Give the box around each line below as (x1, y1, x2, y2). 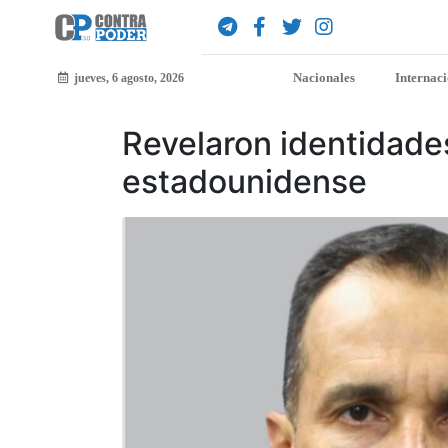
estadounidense (122, 162, 367, 202)
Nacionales (293, 70, 356, 86)
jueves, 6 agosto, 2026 (73, 71, 184, 86)
